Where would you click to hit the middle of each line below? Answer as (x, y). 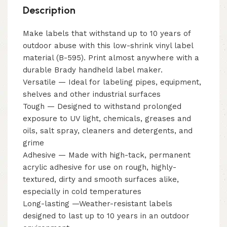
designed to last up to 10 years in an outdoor (106, 216)
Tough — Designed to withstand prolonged (102, 106)
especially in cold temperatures (82, 191)
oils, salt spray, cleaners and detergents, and (108, 130)
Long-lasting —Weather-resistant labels (98, 203)
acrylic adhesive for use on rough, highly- (100, 167)
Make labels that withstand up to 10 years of (107, 33)
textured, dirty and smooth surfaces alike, (101, 179)
